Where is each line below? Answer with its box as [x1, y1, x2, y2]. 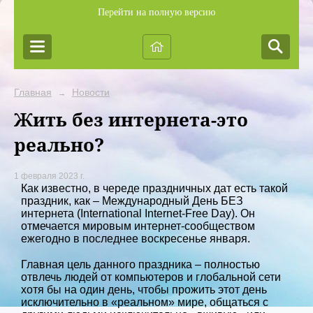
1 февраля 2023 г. [14, 171, 85, 182]
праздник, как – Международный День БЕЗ [21, 195, 243, 208]
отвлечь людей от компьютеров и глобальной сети [21, 271, 281, 284]
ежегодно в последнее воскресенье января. [21, 233, 250, 245]
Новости [71, 87, 110, 98]
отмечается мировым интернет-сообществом [21, 220, 255, 233]
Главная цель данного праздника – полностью [21, 259, 260, 271]
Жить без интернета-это [14, 107, 248, 132]
